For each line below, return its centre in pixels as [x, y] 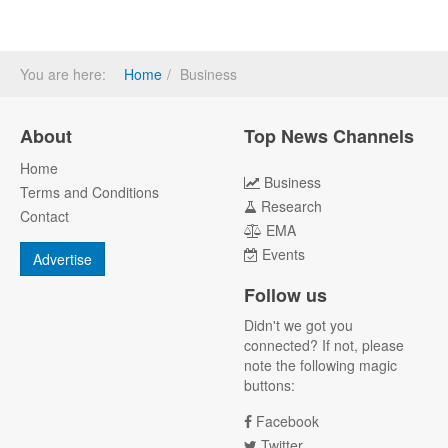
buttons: [269, 385]
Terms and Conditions [89, 192]
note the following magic [320, 365]
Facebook [287, 421]
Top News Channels [329, 136]
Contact [44, 216]
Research [291, 206]
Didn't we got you [298, 325]
